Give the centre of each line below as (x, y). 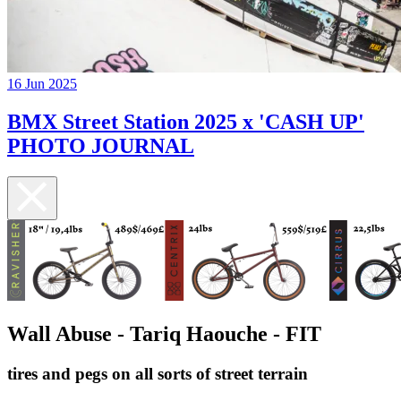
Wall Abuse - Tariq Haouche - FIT (164, 333)
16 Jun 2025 (42, 84)
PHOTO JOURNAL (101, 146)
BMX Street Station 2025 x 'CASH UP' (186, 122)
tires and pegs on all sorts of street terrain (158, 373)
